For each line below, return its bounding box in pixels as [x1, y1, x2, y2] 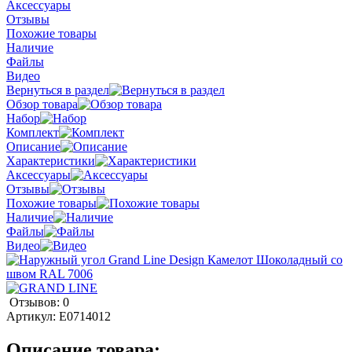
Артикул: [6, 309, 59, 323]
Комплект [6, 125, 59, 139]
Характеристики [6, 153, 95, 167]
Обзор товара [6, 97, 78, 111]
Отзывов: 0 [9, 295, 69, 309]
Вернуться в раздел [6, 82, 109, 97]
